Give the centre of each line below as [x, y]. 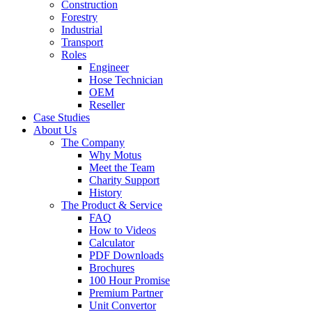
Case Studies [62, 118]
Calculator [112, 243]
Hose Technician [126, 80]
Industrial [82, 30]
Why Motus [115, 155]
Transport [82, 42]
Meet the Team [122, 168]
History [106, 193]
